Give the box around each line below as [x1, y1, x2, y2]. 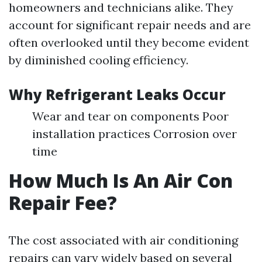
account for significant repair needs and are [9, 18, 251, 33]
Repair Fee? [9, 190, 117, 216]
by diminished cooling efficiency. [9, 53, 188, 68]
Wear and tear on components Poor [32, 109, 229, 124]
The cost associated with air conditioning [9, 233, 238, 248]
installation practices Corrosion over [32, 126, 237, 142]
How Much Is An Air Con [9, 168, 233, 194]
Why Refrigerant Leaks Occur [9, 85, 226, 105]
